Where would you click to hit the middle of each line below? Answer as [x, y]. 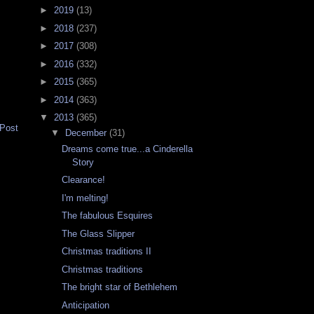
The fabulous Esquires [108, 216]
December [87, 133]
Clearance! [84, 180]
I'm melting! [86, 198]
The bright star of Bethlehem [120, 287]
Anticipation [86, 305]
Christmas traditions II [107, 252]
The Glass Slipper [98, 233]
